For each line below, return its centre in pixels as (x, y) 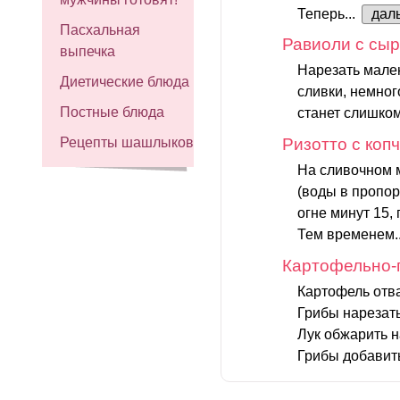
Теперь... (328, 13)
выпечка (87, 51)
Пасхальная (100, 30)
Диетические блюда (125, 82)
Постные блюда (112, 112)
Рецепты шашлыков (127, 142)
